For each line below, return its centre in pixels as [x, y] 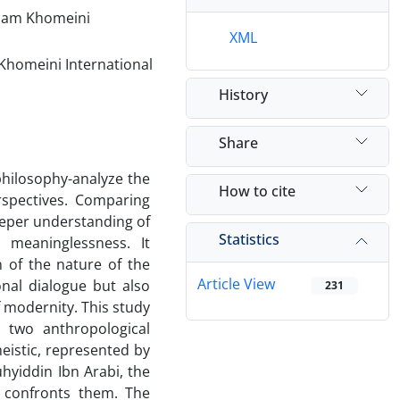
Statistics [249, 239]
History [243, 94]
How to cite [257, 191]
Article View [236, 284]
